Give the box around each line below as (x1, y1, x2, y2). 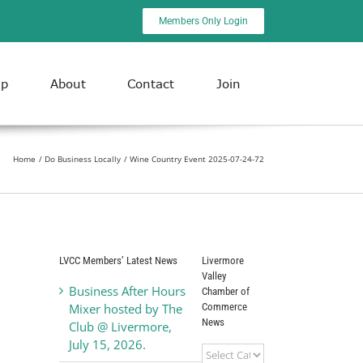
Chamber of (201, 284, 250, 297)
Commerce (201, 300, 247, 313)
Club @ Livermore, (69, 318, 172, 335)
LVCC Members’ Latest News (59, 254, 177, 267)
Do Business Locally (45, 153, 121, 165)
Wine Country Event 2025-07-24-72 (130, 153, 264, 165)
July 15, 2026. (69, 335, 146, 352)
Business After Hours (69, 282, 186, 299)
